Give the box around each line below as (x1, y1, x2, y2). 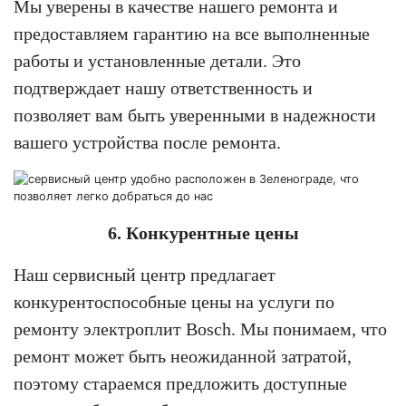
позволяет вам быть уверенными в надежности (14, 104, 376, 125)
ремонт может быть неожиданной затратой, (14, 345, 352, 366)
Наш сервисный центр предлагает (14, 264, 275, 285)
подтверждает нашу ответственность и (14, 77, 313, 98)
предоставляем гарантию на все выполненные (14, 23, 370, 43)
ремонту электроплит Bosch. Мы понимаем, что (14, 318, 387, 339)
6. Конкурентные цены (107, 222, 299, 243)
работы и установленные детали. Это (14, 50, 301, 71)
